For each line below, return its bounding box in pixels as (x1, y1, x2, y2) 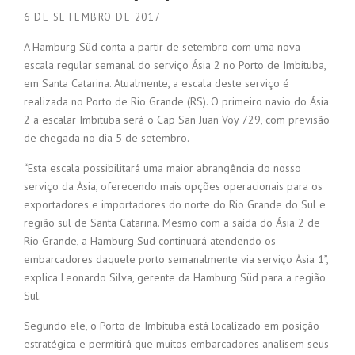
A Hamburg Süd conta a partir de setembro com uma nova (24, 40, 300, 55)
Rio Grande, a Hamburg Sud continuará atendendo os (24, 234, 276, 249)
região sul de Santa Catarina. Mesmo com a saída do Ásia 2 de (24, 216, 320, 231)
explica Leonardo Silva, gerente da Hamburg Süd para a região (24, 270, 326, 285)
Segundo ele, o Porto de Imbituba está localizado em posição (24, 319, 319, 334)
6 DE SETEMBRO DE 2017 (24, 10, 162, 25)
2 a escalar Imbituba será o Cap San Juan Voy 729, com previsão (24, 113, 330, 128)
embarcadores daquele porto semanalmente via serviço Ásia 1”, (24, 252, 328, 267)
